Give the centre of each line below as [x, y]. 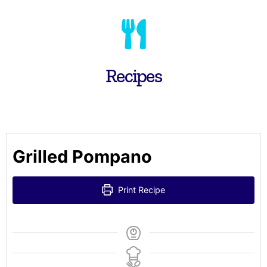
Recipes [133, 75]
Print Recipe [141, 190]
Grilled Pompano [82, 156]
